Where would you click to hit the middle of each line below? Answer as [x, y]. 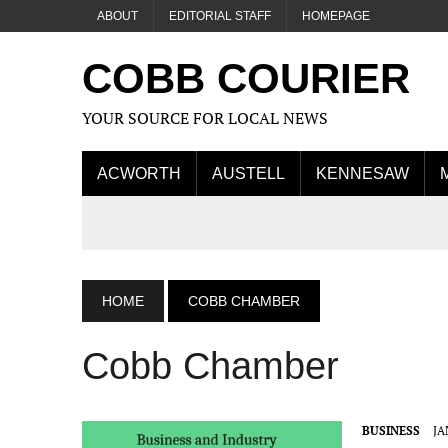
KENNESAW [362, 173]
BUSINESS [391, 430]
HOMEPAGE [336, 16]
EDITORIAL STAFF [220, 16]
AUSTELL [248, 173]
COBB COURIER [246, 78]
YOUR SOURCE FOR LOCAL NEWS [205, 118]
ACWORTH [139, 173]
